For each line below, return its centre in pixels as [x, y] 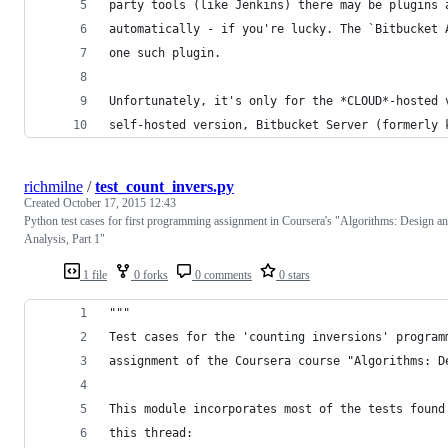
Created [43, 202]
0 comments [222, 274]
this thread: [151, 432]
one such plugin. [165, 52]
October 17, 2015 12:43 [119, 202]
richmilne [53, 186]
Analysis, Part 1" [64, 238]
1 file [93, 274]
